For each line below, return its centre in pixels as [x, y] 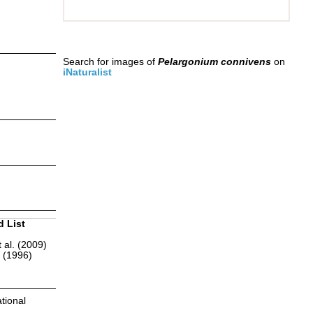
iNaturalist [87, 72]
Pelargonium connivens [214, 61]
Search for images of [110, 61]
